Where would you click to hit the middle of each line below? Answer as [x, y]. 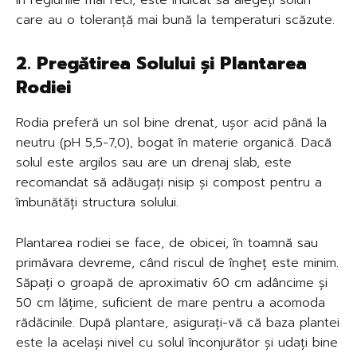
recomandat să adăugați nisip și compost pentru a [169, 182]
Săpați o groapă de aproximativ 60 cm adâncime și [172, 282]
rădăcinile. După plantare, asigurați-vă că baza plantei [178, 322]
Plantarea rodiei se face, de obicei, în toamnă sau [167, 243]
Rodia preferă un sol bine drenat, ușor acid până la [171, 122]
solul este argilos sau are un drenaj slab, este [154, 162]
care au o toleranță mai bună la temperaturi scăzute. [175, 20]
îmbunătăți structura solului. [97, 202]
